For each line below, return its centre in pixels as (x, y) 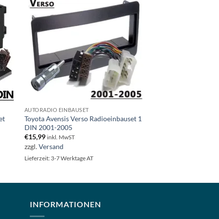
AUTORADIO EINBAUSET (56, 109)
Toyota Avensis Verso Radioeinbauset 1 (83, 118)
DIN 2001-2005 (48, 127)
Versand (51, 147)
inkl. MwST (61, 137)
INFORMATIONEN (66, 204)
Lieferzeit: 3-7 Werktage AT (59, 158)
